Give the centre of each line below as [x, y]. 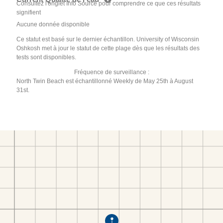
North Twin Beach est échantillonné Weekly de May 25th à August [105, 81]
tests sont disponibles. [47, 57]
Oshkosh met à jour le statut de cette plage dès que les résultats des [108, 49]
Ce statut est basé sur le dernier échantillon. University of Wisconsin [108, 40]
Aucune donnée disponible [53, 25]
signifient [29, 13]
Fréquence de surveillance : [111, 72]
